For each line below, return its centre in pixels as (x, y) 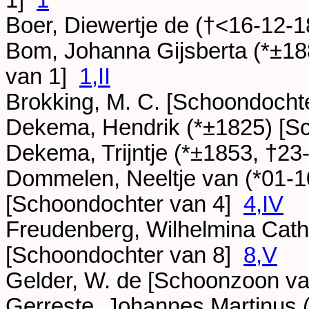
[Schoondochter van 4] (124, 205)
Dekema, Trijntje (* (98, 153)
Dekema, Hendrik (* (104, 128)
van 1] (42, 77)
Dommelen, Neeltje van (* (133, 179)
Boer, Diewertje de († (110, 26)
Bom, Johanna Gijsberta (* (138, 51)
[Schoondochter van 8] (124, 256)
